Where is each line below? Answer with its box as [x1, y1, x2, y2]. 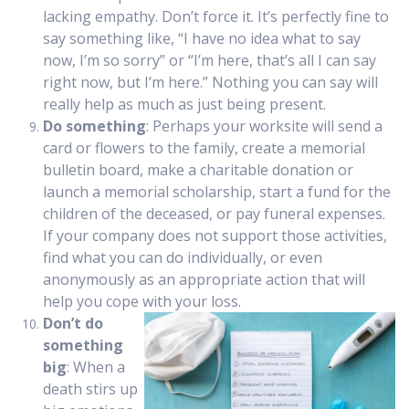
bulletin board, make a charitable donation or [43, 160, 353, 181]
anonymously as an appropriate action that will [43, 269, 365, 290]
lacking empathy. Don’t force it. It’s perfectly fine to [43, 6, 389, 27]
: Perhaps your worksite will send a [146, 116, 383, 137]
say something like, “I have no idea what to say [43, 28, 361, 49]
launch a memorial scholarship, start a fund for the [43, 182, 391, 203]
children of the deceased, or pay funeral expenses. [43, 204, 385, 225]
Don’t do [43, 313, 103, 334]
